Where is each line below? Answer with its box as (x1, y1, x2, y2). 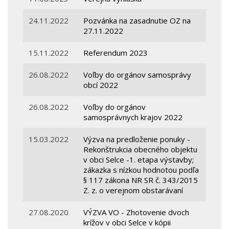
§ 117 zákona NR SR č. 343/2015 (83, 175, 198, 186)
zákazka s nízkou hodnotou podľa (83, 165, 199, 175)
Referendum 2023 (83, 48, 150, 58)
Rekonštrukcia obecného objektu (83, 144, 198, 155)
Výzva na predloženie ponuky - (83, 134, 191, 145)
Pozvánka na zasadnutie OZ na (83, 15, 191, 26)
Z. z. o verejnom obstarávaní (83, 185, 186, 196)
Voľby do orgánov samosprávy (83, 70, 192, 80)
